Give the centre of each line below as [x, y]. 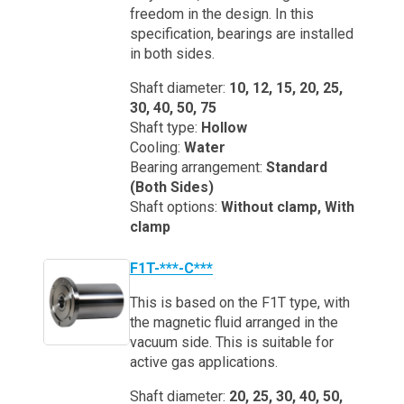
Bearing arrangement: [198, 167]
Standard [297, 167]
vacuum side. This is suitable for [232, 342]
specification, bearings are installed [242, 34]
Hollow [224, 128]
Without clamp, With [288, 207]
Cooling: [157, 147]
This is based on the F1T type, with [240, 303]
